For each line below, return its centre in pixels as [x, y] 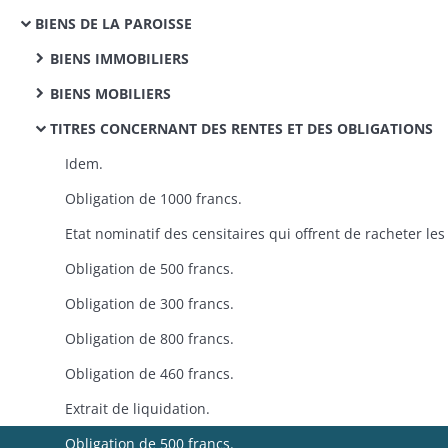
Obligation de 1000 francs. [153, 198]
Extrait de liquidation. [137, 408]
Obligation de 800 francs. [149, 338]
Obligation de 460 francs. [149, 373]
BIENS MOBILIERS [110, 93]
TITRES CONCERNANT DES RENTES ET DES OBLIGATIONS [241, 128]
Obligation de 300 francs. [149, 303]
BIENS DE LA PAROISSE [113, 23]
